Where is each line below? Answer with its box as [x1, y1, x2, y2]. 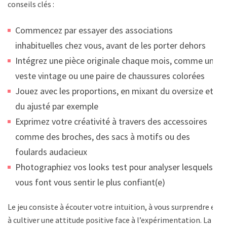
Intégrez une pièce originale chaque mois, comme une [15, 54, 218, 66]
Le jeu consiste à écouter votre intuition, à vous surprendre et [8, 201, 218, 212]
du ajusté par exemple [15, 100, 98, 112]
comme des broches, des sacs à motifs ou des [15, 130, 190, 142]
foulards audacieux [15, 145, 87, 158]
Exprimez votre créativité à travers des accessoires [15, 115, 207, 127]
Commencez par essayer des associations [15, 24, 173, 36]
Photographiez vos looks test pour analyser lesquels [15, 161, 213, 173]
